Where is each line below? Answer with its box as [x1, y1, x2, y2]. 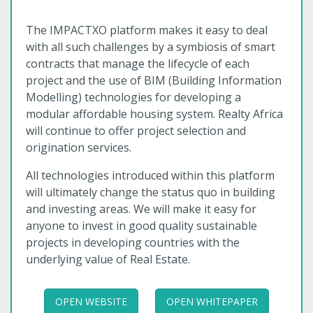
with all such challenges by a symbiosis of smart [26, 39, 275, 54]
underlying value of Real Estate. [26, 252, 190, 267]
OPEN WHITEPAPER [166, 295, 258, 308]
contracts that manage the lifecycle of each [26, 56, 249, 71]
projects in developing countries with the [26, 235, 240, 250]
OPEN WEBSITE [55, 295, 127, 308]
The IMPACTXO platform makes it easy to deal [26, 22, 268, 38]
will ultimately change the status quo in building [26, 184, 275, 200]
